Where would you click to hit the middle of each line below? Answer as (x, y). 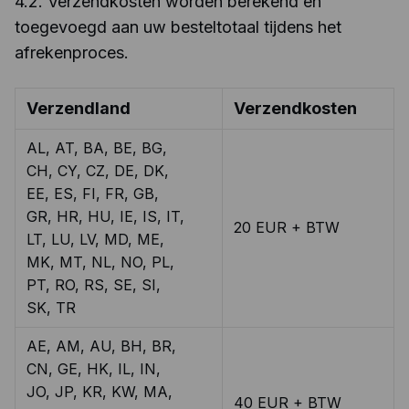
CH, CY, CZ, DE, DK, (98, 171)
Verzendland (79, 108)
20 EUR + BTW (287, 227)
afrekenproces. (72, 52)
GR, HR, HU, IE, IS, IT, (105, 216)
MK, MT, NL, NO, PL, (100, 262)
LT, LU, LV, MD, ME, (95, 239)
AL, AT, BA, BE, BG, (97, 148)
